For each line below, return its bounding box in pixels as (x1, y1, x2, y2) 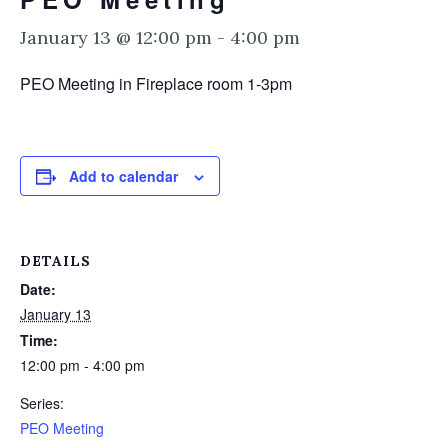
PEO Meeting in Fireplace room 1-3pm (20, 72, 292, 95)
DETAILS (20, 252, 91, 270)
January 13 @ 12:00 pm (20, 26, 212, 49)
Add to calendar (69, 166, 178, 186)
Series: (20, 393, 64, 413)
